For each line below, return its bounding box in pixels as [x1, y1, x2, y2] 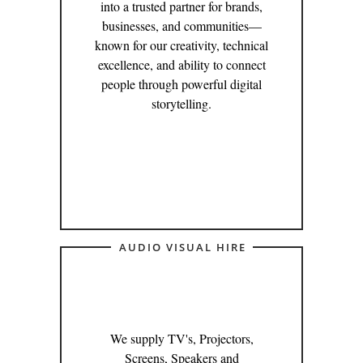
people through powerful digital [101, 75, 262, 92]
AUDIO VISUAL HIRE [118, 240, 246, 254]
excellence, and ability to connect [97, 56, 266, 73]
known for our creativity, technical [95, 36, 268, 53]
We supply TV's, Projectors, [109, 330, 254, 347]
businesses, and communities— [101, 17, 262, 34]
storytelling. [152, 95, 211, 112]
